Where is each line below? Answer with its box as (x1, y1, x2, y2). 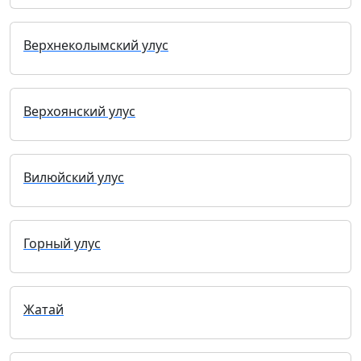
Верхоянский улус (23, 102, 135, 120)
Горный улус (23, 234, 101, 252)
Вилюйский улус (23, 168, 124, 186)
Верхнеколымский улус (23, 35, 168, 54)
